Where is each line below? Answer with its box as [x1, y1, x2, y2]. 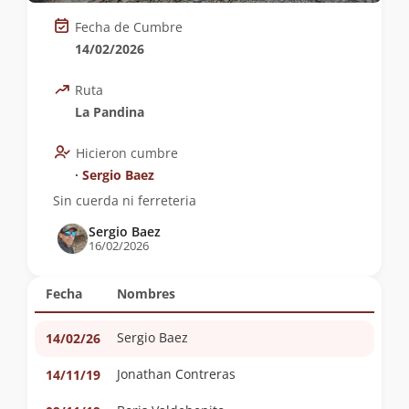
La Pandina [75, 103, 144, 121]
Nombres [117, 285, 175, 303]
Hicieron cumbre [76, 144, 178, 163]
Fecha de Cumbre [75, 18, 183, 37]
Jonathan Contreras [117, 365, 236, 383]
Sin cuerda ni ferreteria [53, 192, 196, 210]
